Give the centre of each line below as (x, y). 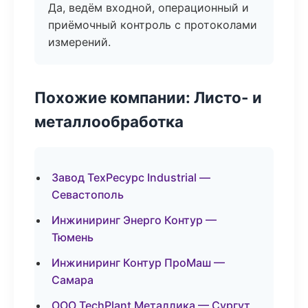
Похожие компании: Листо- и (148, 97)
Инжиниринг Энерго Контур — (134, 220)
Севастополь (88, 195)
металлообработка (109, 121)
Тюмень (73, 237)
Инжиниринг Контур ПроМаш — (138, 263)
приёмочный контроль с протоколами (153, 25)
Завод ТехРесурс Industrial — (131, 177)
